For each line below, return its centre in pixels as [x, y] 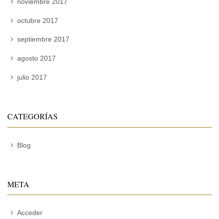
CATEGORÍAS [33, 116]
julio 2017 [32, 77]
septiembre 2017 [43, 39]
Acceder [30, 213]
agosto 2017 [36, 58]
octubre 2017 [37, 20]
